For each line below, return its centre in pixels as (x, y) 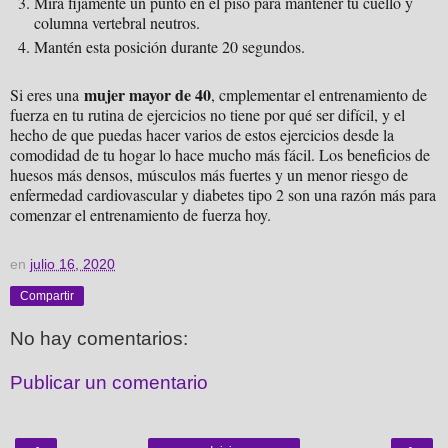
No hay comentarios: (99, 339)
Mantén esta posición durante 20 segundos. (169, 47)
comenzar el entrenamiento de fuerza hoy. (140, 215)
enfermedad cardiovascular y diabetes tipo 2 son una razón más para (223, 195)
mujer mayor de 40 (147, 95)
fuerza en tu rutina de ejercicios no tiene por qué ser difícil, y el (207, 115)
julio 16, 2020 (72, 264)
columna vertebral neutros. (117, 23)
